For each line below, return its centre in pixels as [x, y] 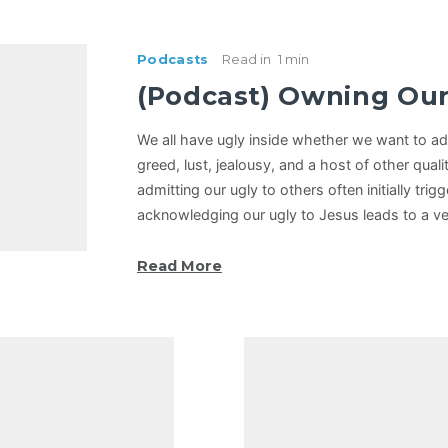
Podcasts [172, 60]
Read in [246, 60]
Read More [179, 266]
